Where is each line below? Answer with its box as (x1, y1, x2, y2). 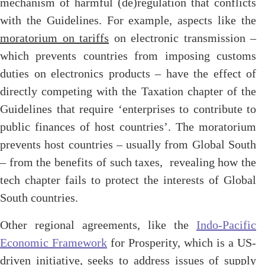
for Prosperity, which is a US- (107, 236, 256, 249)
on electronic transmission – (109, 31, 256, 44)
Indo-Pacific (196, 218, 256, 231)
